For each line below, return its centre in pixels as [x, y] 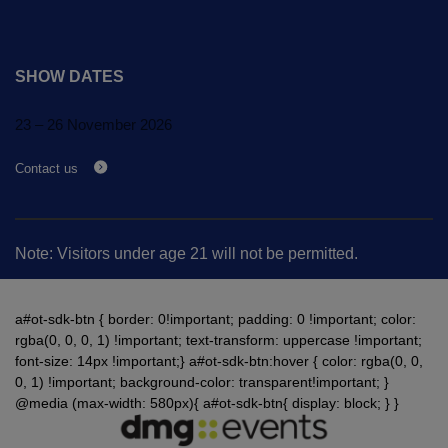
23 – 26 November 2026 [93, 124]
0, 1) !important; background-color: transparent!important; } [202, 381]
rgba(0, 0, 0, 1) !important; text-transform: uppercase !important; [218, 339]
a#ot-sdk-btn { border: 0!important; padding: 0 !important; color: [215, 318]
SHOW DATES [69, 76]
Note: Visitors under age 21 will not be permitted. [186, 253]
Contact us [48, 168]
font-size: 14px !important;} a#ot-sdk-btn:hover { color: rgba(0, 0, [219, 360]
